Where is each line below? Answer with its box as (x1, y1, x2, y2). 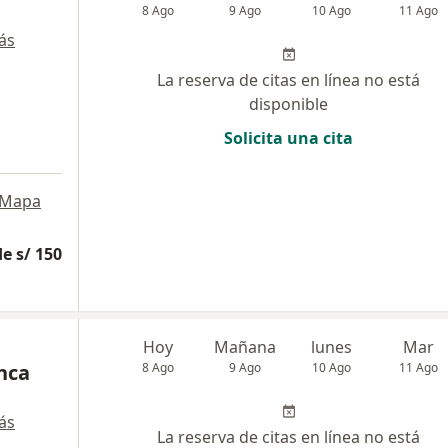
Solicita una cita (224, 126, 353, 149)
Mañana (214, 335, 277, 358)
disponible (249, 92, 328, 115)
